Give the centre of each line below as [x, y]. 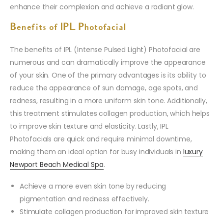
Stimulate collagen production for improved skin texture [114, 212]
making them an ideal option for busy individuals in [96, 152]
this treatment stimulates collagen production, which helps [110, 114]
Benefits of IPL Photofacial [68, 28]
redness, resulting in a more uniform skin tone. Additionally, [109, 101]
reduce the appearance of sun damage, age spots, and [104, 88]
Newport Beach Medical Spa [57, 165]
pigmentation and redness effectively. [84, 199]
